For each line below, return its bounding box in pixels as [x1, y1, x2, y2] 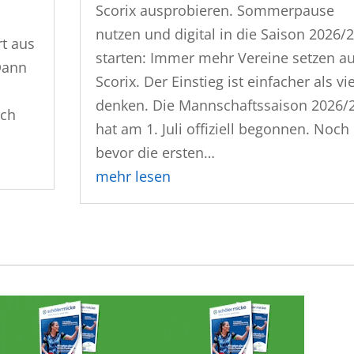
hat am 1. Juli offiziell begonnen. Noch [96, 119, 350, 138]
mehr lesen [96, 166, 171, 186]
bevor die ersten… [96, 142, 216, 162]
